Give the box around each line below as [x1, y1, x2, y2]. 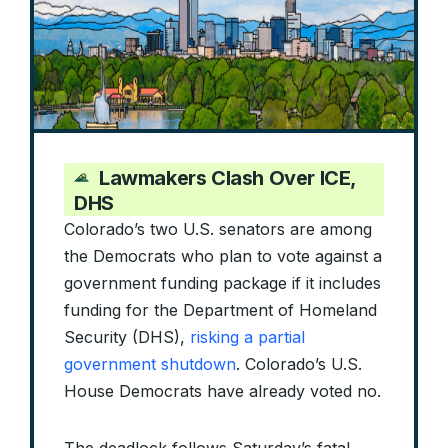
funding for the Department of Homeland [64, 300, 377, 321]
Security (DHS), [64, 327, 190, 348]
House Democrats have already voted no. [64, 381, 381, 402]
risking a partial [190, 327, 305, 348]
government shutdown [64, 354, 236, 375]
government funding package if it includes [64, 273, 381, 294]
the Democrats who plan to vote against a [64, 246, 382, 267]
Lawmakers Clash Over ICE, [99, 166, 357, 191]
